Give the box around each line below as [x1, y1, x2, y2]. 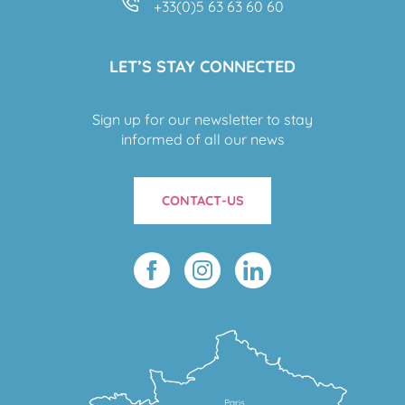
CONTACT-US [161, 193, 244, 210]
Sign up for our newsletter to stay [92, 109, 313, 128]
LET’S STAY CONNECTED [109, 55, 296, 77]
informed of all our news [120, 129, 285, 148]
